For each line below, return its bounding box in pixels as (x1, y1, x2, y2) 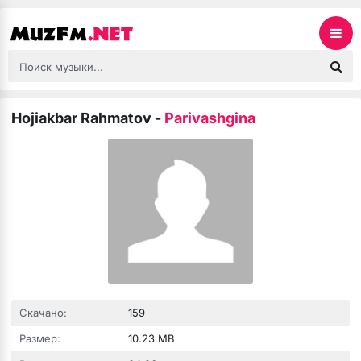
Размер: (19, 332, 60, 345)
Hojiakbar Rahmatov (11, 110, 151, 127)
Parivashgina (164, 110, 255, 127)
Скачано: (19, 306, 67, 319)
